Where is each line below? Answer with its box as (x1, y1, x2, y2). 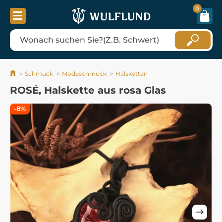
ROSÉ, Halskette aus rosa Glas (10, 84, 166, 96)
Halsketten (115, 69, 148, 77)
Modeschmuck (62, 69, 107, 77)
